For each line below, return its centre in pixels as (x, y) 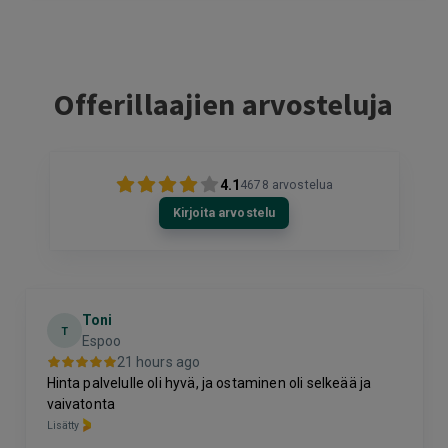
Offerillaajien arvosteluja (224, 103)
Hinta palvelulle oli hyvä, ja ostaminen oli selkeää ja (209, 382)
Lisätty (63, 425)
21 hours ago (158, 361)
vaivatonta (81, 403)
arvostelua (302, 184)
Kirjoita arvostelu (224, 212)
